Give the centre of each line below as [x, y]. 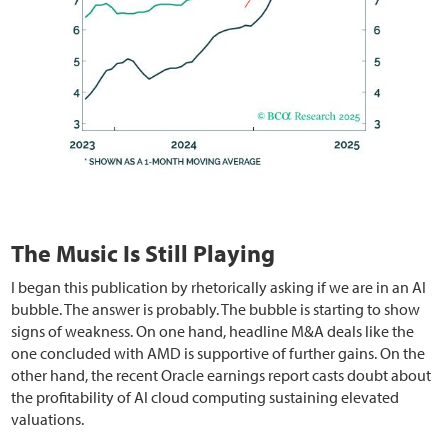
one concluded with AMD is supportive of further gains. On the [218, 353]
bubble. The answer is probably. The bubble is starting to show [216, 309]
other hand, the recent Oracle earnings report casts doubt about [221, 375]
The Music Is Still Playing [143, 253]
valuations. [48, 419]
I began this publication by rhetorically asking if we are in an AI [219, 287]
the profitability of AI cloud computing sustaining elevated [205, 397]
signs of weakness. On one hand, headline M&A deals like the [213, 331]
